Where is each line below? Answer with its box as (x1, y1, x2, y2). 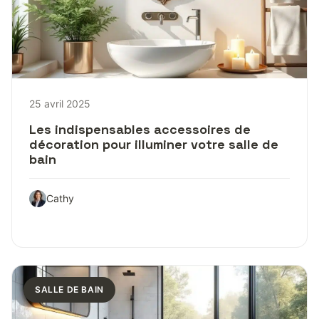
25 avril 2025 (29, 97, 90, 110)
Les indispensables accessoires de (29, 120, 251, 137)
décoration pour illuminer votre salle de (29, 135, 278, 152)
